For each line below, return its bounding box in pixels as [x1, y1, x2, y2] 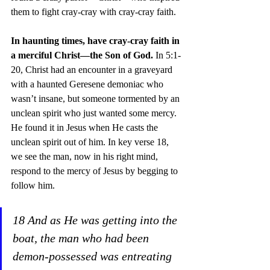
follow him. [11, 180, 55, 190]
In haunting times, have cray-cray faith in [11, 35, 182, 46]
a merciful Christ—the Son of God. [11, 49, 153, 60]
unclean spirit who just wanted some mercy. [11, 107, 179, 118]
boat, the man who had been [13, 231, 152, 245]
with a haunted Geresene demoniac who [11, 78, 166, 89]
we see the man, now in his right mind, [11, 151, 160, 162]
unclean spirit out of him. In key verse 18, [11, 136, 171, 147]
